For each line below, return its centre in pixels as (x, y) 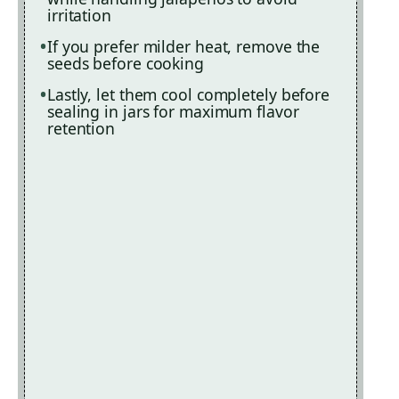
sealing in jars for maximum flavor (173, 112)
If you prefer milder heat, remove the (183, 47)
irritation (79, 16)
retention (81, 129)
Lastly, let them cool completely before (188, 95)
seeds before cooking (125, 64)
